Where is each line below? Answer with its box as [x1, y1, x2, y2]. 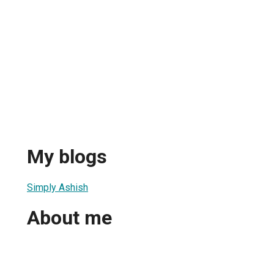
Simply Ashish [27, 181, 88, 193]
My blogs [27, 145, 107, 169]
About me [27, 206, 112, 230]
